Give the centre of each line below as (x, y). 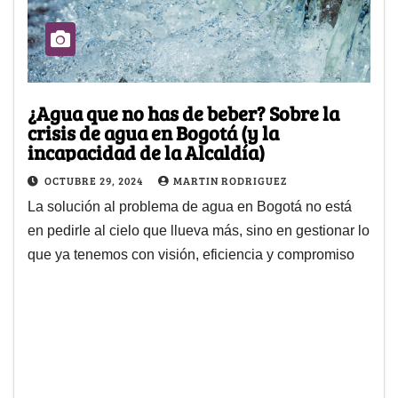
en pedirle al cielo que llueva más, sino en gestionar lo (199, 230)
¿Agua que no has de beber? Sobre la (183, 112)
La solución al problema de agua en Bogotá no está (190, 206)
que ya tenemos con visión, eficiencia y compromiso (191, 254)
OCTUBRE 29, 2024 (95, 180)
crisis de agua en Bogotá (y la (153, 132)
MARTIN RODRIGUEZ (230, 180)
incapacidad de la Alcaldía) (146, 151)
